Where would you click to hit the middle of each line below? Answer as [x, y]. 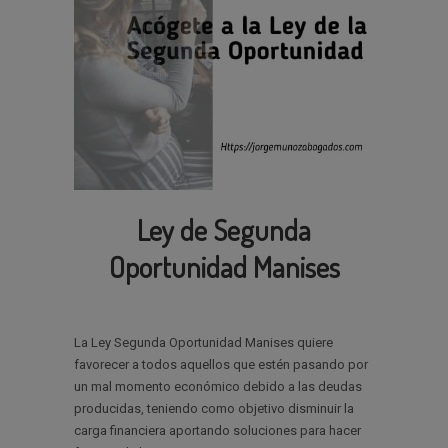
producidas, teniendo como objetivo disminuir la [214, 408]
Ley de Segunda [224, 230]
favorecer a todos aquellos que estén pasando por [221, 364]
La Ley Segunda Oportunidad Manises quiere [203, 342]
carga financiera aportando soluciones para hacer [217, 430]
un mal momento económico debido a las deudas [218, 386]
